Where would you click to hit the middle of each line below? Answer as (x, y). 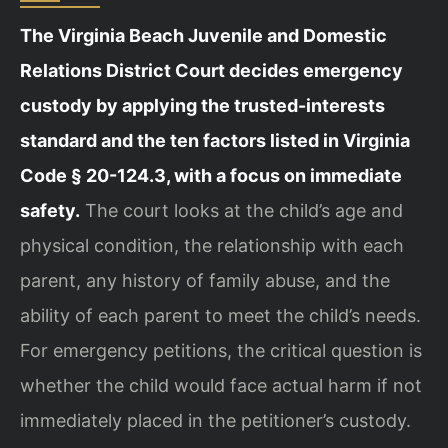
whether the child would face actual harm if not (221, 385)
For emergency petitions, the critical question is (221, 350)
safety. (50, 210)
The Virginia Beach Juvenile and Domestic (203, 35)
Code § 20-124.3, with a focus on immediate (211, 175)
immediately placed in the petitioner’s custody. (215, 420)
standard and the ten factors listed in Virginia (215, 140)
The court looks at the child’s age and (241, 210)
